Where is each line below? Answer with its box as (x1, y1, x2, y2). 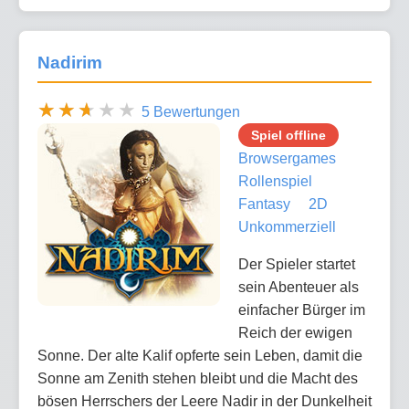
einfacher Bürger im (238, 301, 365, 318)
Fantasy (238, 195, 290, 212)
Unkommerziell (238, 218, 336, 235)
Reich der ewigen (238, 324, 352, 341)
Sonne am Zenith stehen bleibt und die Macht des (37, 370, 358, 386)
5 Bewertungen (142, 103, 240, 120)
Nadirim (37, 53, 102, 73)
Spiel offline (251, 127, 326, 142)
